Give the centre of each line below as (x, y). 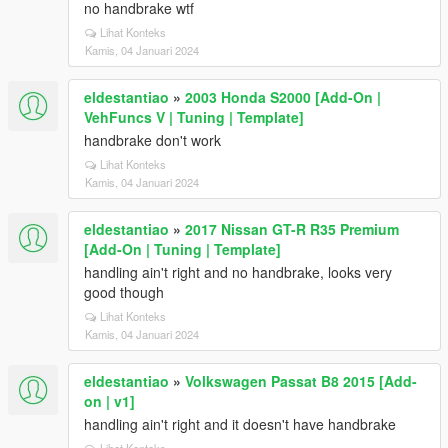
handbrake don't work (152, 140)
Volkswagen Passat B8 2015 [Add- (301, 381)
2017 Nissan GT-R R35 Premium (292, 229)
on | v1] (109, 401)
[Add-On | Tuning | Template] (182, 249)
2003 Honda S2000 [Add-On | (283, 97)
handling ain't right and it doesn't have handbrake (240, 424)
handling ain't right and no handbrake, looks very (238, 272)
